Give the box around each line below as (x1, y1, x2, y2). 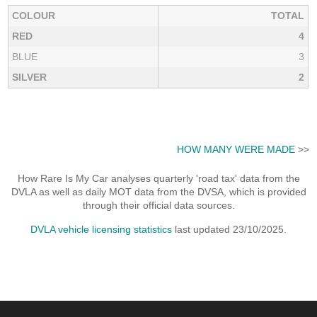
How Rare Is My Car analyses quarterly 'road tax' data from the (17, 173, 300, 185)
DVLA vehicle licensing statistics (30, 224, 172, 236)
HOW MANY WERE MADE (176, 143, 295, 155)
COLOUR (12, 10, 56, 22)
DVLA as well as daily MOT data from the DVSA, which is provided (11, 186, 306, 198)
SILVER (12, 71, 47, 83)
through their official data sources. (82, 200, 235, 212)
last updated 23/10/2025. (172, 224, 287, 236)
